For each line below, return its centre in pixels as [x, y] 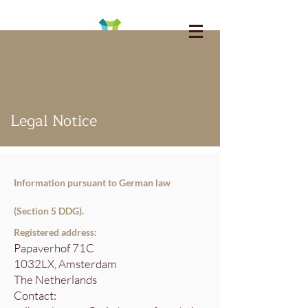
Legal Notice [54, 121]
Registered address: [55, 232]
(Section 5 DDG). [49, 211]
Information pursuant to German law [92, 183]
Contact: [35, 295]
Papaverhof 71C [54, 248]
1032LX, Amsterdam [65, 264]
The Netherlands [55, 279]
